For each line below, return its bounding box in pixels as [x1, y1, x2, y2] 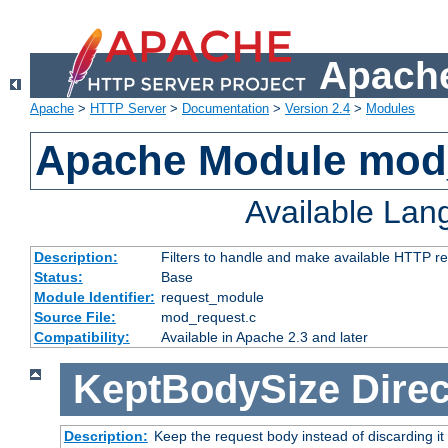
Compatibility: [33, 329, 130, 346]
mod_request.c [160, 309, 256, 326]
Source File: [33, 309, 116, 326]
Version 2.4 [285, 101, 350, 117]
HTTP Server [90, 101, 166, 117]
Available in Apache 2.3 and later [160, 329, 368, 346]
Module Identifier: [33, 289, 155, 306]
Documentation [182, 101, 269, 117]
